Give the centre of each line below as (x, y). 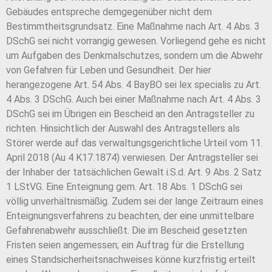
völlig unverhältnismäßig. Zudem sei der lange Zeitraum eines (135, 202)
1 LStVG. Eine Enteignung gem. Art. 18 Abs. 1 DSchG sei (124, 187)
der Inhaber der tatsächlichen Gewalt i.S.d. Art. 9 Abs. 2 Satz (134, 172)
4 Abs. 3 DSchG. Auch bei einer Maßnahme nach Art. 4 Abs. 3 (134, 100)
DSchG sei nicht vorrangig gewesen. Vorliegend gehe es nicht (136, 41)
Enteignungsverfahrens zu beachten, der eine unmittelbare (130, 216)
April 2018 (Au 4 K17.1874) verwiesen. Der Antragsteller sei (132, 158)
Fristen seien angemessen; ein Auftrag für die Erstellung (125, 245)
